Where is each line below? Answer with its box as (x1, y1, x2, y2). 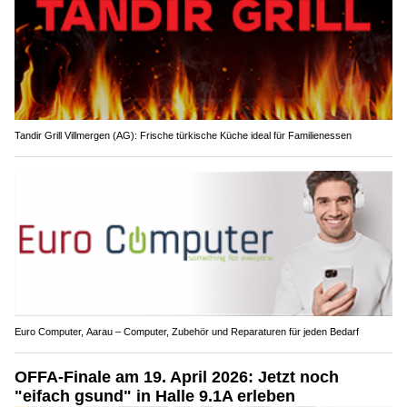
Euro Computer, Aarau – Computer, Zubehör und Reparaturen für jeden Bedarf (15, 325, 359, 337)
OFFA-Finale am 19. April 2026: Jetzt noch (15, 367, 339, 386)
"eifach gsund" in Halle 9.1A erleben (15, 386, 295, 405)
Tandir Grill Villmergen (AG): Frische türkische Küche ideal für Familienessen (15, 130, 352, 142)
